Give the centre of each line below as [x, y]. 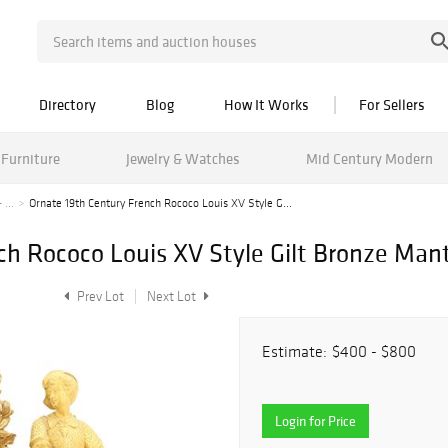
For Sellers [392, 104]
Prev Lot [99, 296]
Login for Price [315, 421]
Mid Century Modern [369, 158]
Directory [67, 104]
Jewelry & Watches [182, 158]
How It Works [266, 104]
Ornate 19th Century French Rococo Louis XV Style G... [160, 203]
